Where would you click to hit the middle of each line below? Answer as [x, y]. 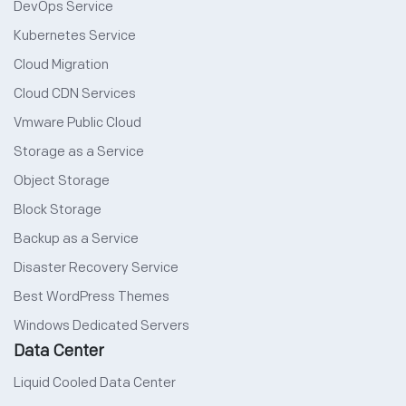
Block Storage [58, 210]
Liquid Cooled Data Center [95, 383]
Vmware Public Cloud [77, 123]
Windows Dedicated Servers [101, 326]
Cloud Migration [61, 65]
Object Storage [62, 181]
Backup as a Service [76, 239]
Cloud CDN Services [75, 94]
